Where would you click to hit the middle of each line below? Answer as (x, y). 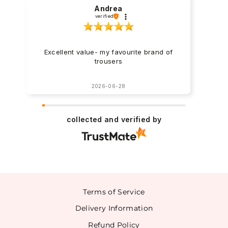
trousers (108, 61)
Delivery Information (114, 208)
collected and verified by (114, 120)
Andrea (108, 9)
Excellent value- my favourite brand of (108, 52)
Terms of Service (114, 192)
